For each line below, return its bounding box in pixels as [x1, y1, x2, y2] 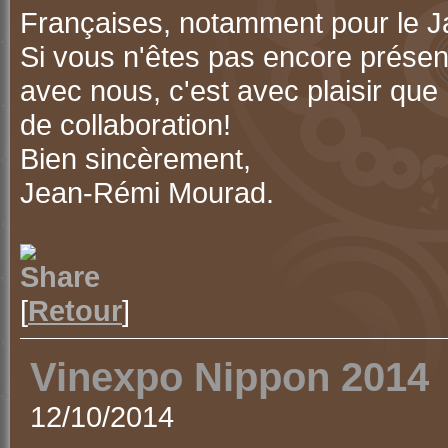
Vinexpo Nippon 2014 [30, 355, 429, 399]
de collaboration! [20, 108, 231, 141]
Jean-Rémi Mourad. [20, 176, 274, 209]
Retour [28, 294, 122, 327]
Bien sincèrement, [20, 142, 251, 175]
